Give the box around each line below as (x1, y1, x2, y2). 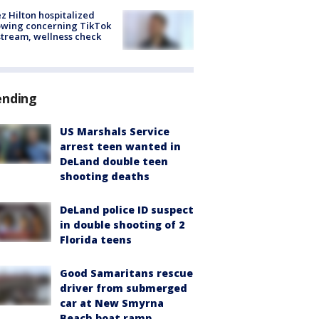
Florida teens (60, 232, 132, 246)
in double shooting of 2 (60, 217, 184, 231)
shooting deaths (60, 169, 150, 183)
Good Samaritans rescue (60, 266, 193, 280)
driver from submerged (60, 281, 187, 295)
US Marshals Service (60, 124, 169, 138)
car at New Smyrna (60, 296, 164, 310)
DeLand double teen (60, 154, 168, 168)
